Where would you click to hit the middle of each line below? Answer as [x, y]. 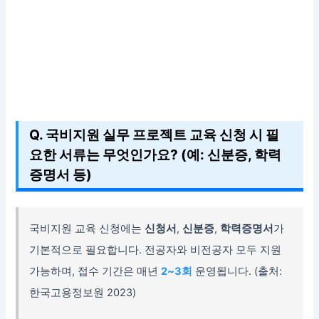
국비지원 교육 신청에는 [87, 229]
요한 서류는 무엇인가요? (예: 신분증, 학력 [156, 155]
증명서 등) [61, 175]
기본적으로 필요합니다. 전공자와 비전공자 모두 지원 [156, 250]
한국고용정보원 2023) [83, 293]
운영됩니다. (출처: [237, 272]
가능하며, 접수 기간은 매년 [95, 272]
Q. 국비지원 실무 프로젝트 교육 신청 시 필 [155, 135]
